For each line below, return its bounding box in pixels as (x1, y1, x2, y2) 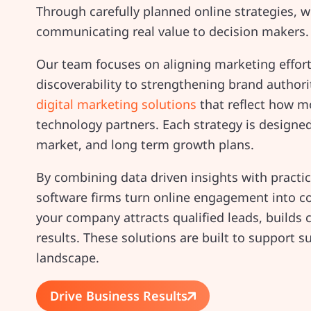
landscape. (36, 249, 99, 266)
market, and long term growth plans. (36, 136, 254, 153)
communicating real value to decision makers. (36, 23, 309, 40)
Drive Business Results (50, 287, 187, 304)
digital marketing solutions (36, 96, 196, 112)
